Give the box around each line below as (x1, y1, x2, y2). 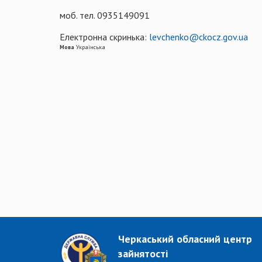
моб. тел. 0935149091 (60, 9, 150, 21)
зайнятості (118, 246, 168, 260)
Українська (74, 43, 105, 51)
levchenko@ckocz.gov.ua (149, 30, 248, 43)
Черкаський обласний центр (118, 232, 252, 246)
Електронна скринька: (60, 30, 149, 43)
